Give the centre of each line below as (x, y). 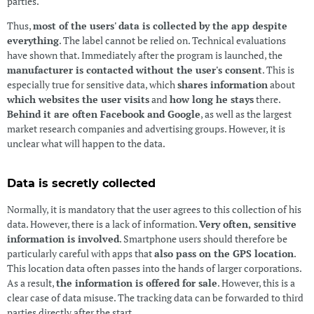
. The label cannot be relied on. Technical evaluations (172, 40)
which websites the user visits (78, 99)
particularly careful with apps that (80, 254)
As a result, (31, 283)
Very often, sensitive (247, 224)
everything (33, 40)
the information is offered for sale (136, 283)
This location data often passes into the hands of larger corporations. (154, 268)
